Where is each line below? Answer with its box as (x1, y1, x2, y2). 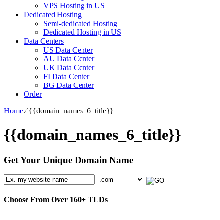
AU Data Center (43, 54, 94, 63)
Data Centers (24, 36, 64, 45)
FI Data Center (43, 72, 89, 81)
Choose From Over (4, 195, 70, 204)
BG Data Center (43, 81, 94, 89)
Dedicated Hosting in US (43, 27, 121, 36)
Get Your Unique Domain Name (4, 154, 133, 165)
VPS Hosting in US (43, 1, 105, 10)
